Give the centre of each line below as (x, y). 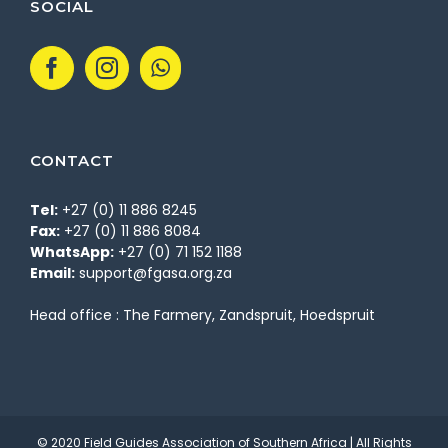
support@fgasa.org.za (155, 273)
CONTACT (72, 161)
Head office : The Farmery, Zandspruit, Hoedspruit (202, 315)
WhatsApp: (72, 252)
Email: (52, 273)
